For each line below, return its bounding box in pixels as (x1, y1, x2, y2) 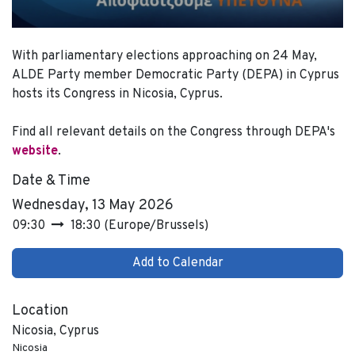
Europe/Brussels (109, 217, 204, 234)
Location (12, 301, 68, 320)
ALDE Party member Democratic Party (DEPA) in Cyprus (12, 67, 339, 83)
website (12, 143, 58, 159)
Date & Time (12, 171, 90, 190)
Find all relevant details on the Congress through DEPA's (12, 124, 335, 140)
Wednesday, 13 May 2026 (12, 196, 174, 215)
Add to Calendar (132, 254, 223, 271)
